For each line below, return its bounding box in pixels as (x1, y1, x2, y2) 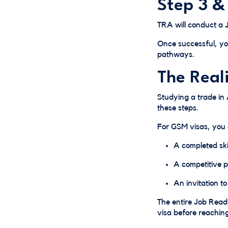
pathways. (157, 50, 194, 59)
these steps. (157, 104, 198, 112)
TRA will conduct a (157, 21, 225, 29)
